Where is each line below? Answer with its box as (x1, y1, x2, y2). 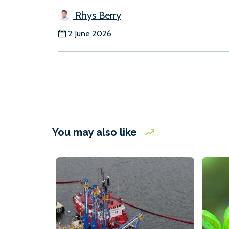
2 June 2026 (68, 29, 111, 39)
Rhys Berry (73, 9, 121, 22)
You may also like (52, 126, 140, 139)
